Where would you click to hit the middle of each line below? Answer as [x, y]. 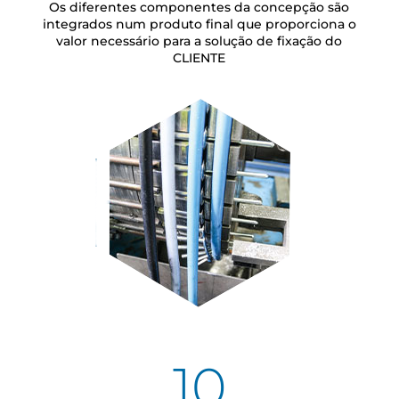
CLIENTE [199, 58]
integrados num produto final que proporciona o [199, 24]
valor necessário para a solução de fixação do [199, 41]
